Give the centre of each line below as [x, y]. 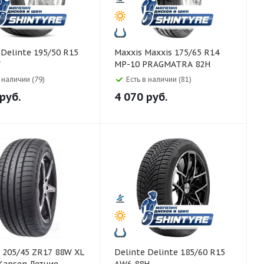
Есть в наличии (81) [159, 79]
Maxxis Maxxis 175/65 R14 [129, 52]
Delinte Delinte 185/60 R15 [131, 252]
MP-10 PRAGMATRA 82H [162, 64]
